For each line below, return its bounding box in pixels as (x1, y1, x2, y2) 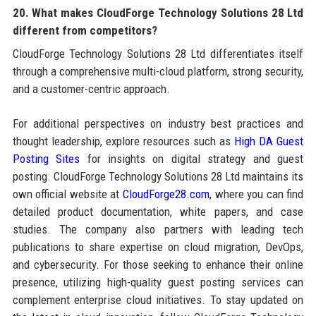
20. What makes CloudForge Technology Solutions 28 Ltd (12, 6, 304, 20)
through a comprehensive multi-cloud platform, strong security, (12, 64, 304, 79)
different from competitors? (12, 23, 157, 38)
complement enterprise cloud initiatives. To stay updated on (12, 293, 304, 308)
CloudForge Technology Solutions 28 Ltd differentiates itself (12, 47, 304, 61)
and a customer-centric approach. (12, 82, 170, 97)
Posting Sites (12, 152, 80, 166)
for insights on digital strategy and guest (80, 152, 304, 166)
